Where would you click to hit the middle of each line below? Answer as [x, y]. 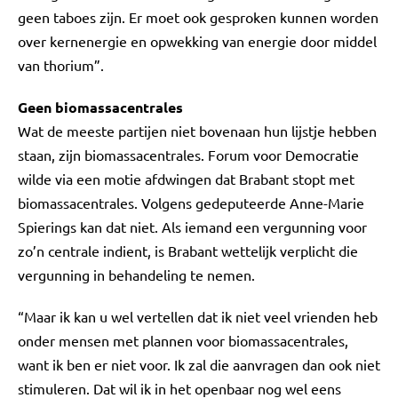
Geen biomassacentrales [100, 107]
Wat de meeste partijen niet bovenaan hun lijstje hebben [197, 131]
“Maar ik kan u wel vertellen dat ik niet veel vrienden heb [198, 316]
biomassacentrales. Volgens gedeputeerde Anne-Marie [191, 203]
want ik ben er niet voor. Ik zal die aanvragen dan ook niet [199, 364]
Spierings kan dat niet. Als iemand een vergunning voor [192, 227]
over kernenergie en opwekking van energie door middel [197, 41]
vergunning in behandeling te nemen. [136, 275]
